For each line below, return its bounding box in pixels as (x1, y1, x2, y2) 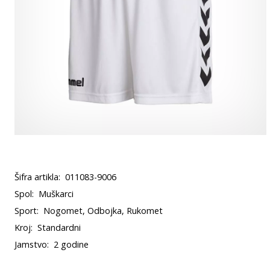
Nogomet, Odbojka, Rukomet (43, 205, 163, 216)
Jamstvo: (14, 239, 49, 250)
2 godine (54, 239, 89, 250)
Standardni (37, 222, 81, 233)
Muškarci (39, 188, 74, 199)
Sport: (14, 205, 39, 216)
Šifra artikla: (14, 171, 60, 183)
